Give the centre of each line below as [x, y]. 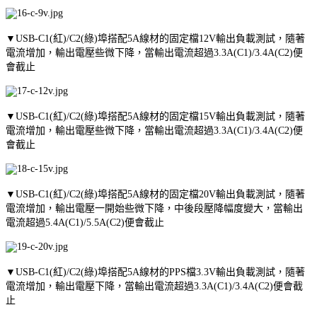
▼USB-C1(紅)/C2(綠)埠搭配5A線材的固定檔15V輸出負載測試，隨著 [155, 116]
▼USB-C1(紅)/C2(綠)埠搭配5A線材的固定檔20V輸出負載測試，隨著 [155, 194]
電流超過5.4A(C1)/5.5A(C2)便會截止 [85, 222]
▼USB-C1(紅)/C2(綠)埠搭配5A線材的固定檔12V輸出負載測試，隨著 [155, 38]
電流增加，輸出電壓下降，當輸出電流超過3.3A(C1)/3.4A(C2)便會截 [154, 286]
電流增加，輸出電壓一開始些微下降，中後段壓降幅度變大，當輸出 [154, 208]
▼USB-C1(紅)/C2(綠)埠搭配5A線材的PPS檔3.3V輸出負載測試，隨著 [155, 272]
